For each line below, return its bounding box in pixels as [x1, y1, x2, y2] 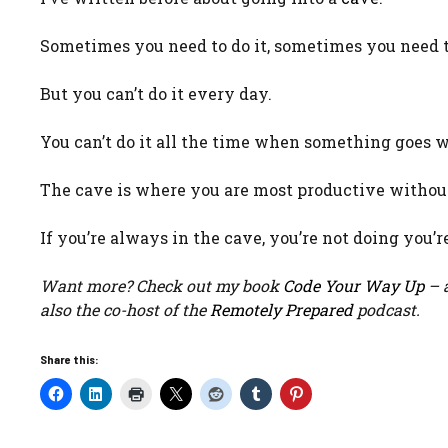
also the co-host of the [40, 299, 210, 320]
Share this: [40, 352, 99, 366]
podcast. [353, 299, 420, 320]
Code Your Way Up [283, 275, 424, 296]
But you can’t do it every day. [40, 83, 272, 104]
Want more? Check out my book [40, 275, 283, 296]
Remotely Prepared [210, 299, 353, 320]
